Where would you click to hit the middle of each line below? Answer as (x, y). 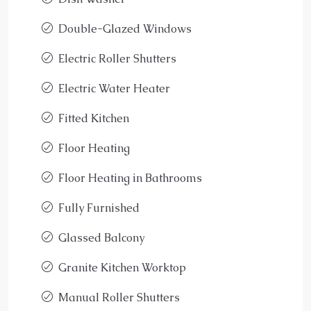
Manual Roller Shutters (119, 297)
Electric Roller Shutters (117, 58)
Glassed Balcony (101, 237)
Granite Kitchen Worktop (122, 267)
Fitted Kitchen (94, 118)
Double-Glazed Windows (125, 28)
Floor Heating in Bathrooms (130, 178)
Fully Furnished (99, 208)
